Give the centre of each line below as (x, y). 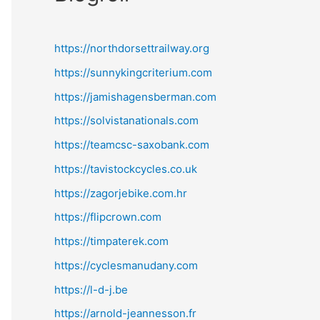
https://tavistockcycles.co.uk (126, 169)
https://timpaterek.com (111, 241)
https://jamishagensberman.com (135, 96)
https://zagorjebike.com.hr (121, 193)
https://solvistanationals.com (126, 121)
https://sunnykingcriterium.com (133, 72)
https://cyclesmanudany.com (126, 265)
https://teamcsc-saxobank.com (132, 145)
